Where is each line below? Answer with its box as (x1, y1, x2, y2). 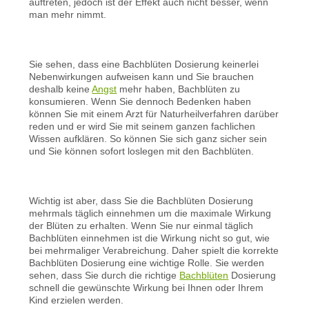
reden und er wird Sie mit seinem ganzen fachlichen (29, 120, 256, 132)
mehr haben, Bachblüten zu (117, 83, 241, 94)
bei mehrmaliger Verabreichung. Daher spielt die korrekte (29, 244, 279, 256)
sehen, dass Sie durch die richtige (29, 269, 180, 281)
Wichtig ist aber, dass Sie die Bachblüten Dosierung (29, 195, 254, 206)
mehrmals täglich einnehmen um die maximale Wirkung (29, 207, 272, 219)
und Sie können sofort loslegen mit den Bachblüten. (29, 145, 255, 157)
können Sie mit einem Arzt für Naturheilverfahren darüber (29, 108, 279, 119)
